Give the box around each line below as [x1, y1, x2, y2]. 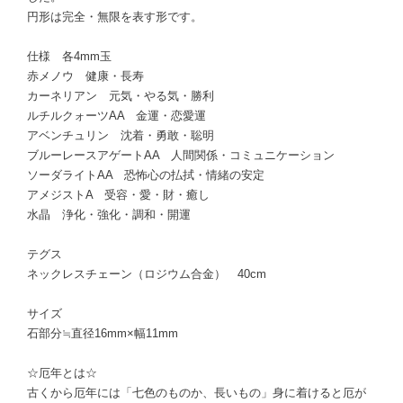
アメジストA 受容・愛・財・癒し [27, 187, 210, 201]
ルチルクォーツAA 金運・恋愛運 [27, 108, 206, 122]
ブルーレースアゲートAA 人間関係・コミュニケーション [27, 148, 335, 162]
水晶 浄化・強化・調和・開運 [27, 207, 191, 221]
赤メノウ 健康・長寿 [27, 68, 144, 83]
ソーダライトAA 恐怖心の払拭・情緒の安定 [27, 167, 264, 182]
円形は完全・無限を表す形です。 [27, 9, 202, 23]
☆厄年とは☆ [27, 365, 97, 380]
